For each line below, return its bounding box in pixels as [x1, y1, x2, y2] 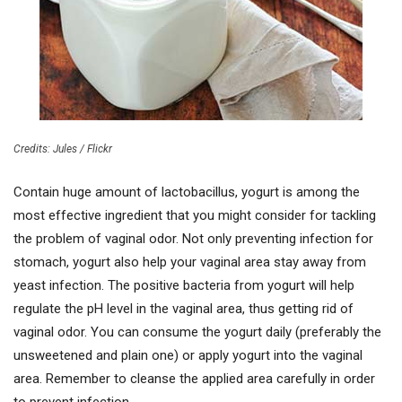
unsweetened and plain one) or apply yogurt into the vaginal [13, 346, 363, 363]
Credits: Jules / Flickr [13, 142, 112, 155]
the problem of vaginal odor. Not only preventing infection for [13, 230, 373, 247]
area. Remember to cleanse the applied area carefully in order [13, 370, 375, 387]
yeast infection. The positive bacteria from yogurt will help [13, 276, 354, 293]
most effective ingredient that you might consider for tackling [13, 206, 376, 223]
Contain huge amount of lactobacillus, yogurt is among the [13, 183, 360, 200]
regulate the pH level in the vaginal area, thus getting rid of [13, 300, 354, 317]
